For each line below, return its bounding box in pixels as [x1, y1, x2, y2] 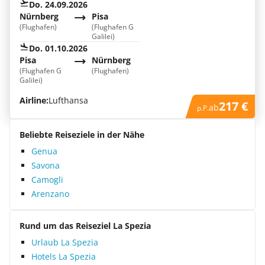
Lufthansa [49, 95, 88, 106]
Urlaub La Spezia [31, 237, 98, 248]
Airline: [20, 95, 49, 106]
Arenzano [31, 188, 69, 199]
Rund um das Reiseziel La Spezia [20, 220, 151, 231]
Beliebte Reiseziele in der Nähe [20, 129, 144, 140]
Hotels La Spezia [31, 251, 96, 262]
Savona [31, 160, 60, 171]
